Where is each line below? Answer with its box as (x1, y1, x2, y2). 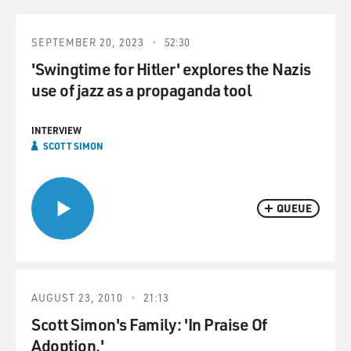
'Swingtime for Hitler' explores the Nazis (31, 58, 311, 79)
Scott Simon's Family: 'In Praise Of (31, 313, 267, 335)
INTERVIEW (31, 124, 81, 136)
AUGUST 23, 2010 (31, 291, 123, 304)
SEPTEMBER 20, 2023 (31, 35, 144, 49)
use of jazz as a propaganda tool (31, 79, 251, 100)
